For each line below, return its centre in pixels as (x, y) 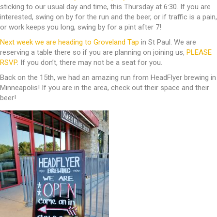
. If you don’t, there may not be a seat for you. (90, 63)
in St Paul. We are (168, 42)
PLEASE (199, 53)
